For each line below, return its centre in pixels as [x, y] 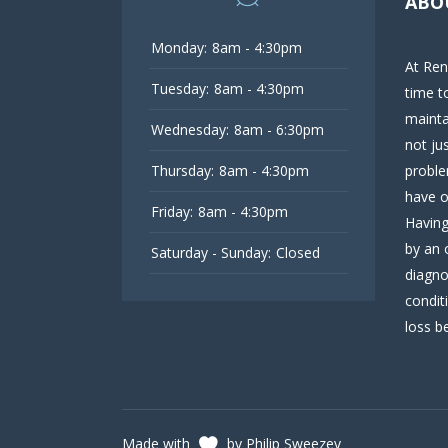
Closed [298, 252]
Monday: [179, 47]
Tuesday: [180, 88]
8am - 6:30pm [279, 129]
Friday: [172, 211]
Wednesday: [190, 129]
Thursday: [182, 170]
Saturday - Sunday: [211, 252]
